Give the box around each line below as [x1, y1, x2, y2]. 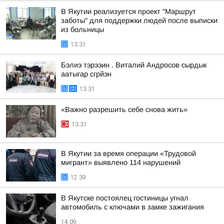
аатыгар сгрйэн [61, 70, 111, 78]
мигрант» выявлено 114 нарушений [61, 158, 180, 166]
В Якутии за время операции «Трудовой [61, 149, 196, 157]
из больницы [61, 25, 104, 33]
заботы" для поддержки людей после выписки [61, 16, 217, 24]
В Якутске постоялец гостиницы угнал [61, 194, 188, 202]
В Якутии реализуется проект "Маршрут [61, 7, 196, 15]
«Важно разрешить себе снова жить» [61, 105, 187, 113]
